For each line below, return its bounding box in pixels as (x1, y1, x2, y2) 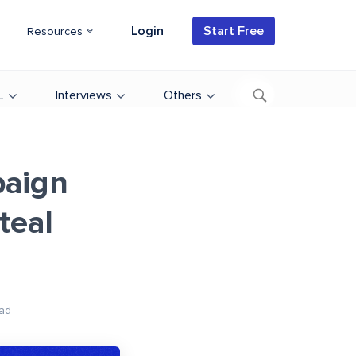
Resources (27, 26, 86, 37)
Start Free (203, 25, 264, 37)
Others (164, 89, 202, 102)
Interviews (56, 89, 112, 102)
